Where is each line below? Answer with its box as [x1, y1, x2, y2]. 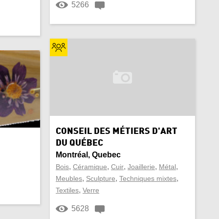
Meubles [56, 175, 82, 182]
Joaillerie [128, 163, 155, 171]
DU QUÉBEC [56, 139, 103, 148]
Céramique [73, 163, 107, 171]
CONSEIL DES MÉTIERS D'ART [56, 127, 177, 136]
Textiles [56, 186, 79, 194]
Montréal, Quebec [56, 151, 121, 159]
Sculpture [86, 175, 115, 182]
